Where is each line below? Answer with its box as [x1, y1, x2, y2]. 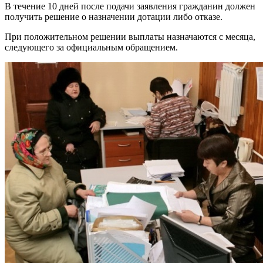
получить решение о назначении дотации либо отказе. [5, 11, 222, 22]
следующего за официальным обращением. [5, 42, 178, 52]
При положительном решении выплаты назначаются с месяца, [5, 31, 255, 42]
